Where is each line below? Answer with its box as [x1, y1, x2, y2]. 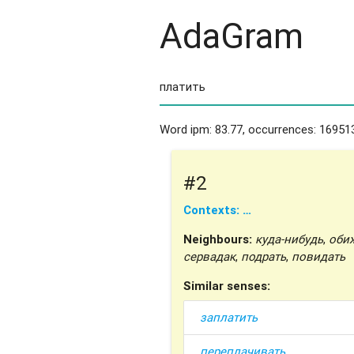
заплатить [199, 310, 258, 326]
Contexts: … [183, 201, 251, 217]
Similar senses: [183, 277, 270, 293]
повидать [291, 248, 345, 264]
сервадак [183, 248, 235, 264]
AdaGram [159, 14, 303, 57]
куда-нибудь [254, 231, 323, 247]
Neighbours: [183, 231, 252, 247]
